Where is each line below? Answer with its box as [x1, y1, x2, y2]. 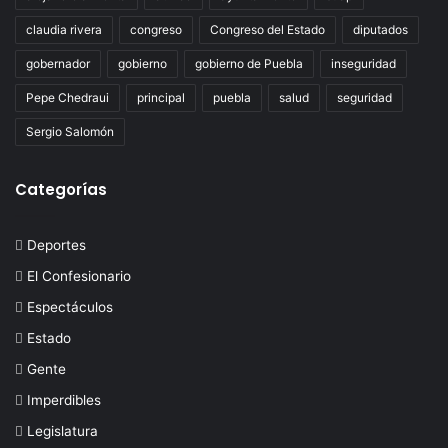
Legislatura [27, 423, 98, 439]
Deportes [27, 237, 86, 253]
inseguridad [331, 56, 396, 71]
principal [137, 90, 185, 105]
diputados [353, 22, 408, 37]
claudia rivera [26, 22, 102, 37]
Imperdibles [27, 392, 101, 408]
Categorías [15, 179, 107, 200]
